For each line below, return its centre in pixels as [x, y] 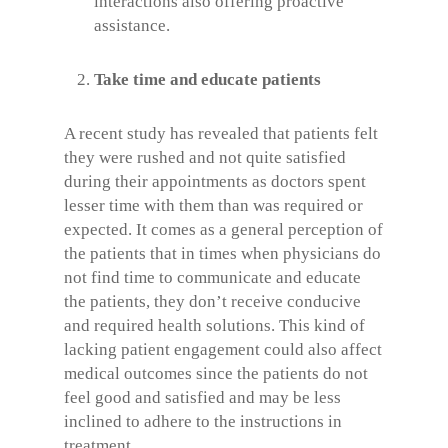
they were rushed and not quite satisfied [205, 157]
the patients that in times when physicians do [222, 253]
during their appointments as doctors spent [215, 181]
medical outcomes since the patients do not [216, 373]
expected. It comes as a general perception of [223, 229]
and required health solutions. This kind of [214, 325]
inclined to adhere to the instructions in [203, 421]
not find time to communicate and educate [212, 277]
